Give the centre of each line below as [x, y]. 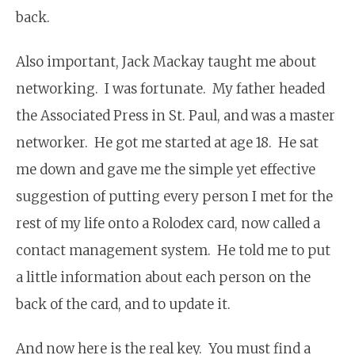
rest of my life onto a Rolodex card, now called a [168, 223]
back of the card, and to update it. [123, 304]
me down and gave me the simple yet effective [166, 169]
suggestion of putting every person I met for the [174, 196]
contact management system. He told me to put [173, 250]
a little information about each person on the [163, 277]
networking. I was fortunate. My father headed [170, 88]
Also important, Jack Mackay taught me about [166, 61]
